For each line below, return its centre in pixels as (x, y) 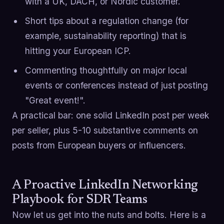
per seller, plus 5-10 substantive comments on (105, 130)
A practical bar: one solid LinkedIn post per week (110, 115)
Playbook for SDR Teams (80, 200)
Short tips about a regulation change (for (106, 20)
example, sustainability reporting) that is (105, 35)
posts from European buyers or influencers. (99, 145)
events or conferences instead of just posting (116, 85)
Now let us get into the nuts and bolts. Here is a (109, 214)
